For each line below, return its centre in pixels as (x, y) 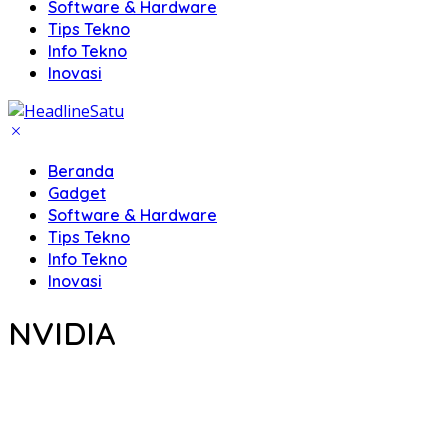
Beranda (81, 171)
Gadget (77, 193)
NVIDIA (62, 333)
